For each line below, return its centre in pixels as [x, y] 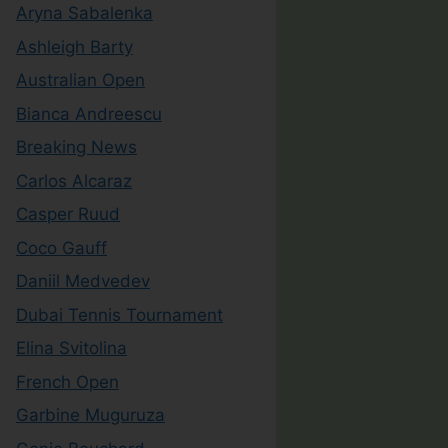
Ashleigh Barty [74, 46]
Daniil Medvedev [83, 281]
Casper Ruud [68, 214]
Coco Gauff [61, 247]
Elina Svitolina [71, 348]
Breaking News [76, 147]
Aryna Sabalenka [84, 13]
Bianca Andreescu [89, 113]
